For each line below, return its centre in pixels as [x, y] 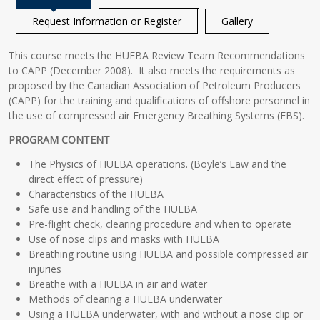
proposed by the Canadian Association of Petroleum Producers [155, 85]
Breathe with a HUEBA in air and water [118, 284]
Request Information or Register [107, 21]
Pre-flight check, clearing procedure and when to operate [160, 224]
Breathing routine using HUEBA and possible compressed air [169, 254]
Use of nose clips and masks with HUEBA [124, 239]
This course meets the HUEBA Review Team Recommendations [157, 55]
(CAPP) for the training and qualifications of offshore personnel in [160, 100]
